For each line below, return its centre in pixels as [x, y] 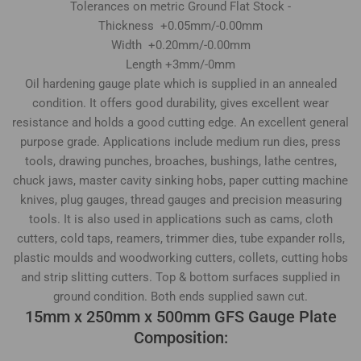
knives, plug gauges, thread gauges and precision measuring [180, 200]
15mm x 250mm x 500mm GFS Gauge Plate [180, 317]
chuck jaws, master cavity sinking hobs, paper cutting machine [180, 181]
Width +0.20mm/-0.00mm [180, 46]
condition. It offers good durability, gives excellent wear [180, 104]
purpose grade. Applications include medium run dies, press [180, 142]
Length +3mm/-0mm [180, 65]
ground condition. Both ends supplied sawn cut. [180, 297]
